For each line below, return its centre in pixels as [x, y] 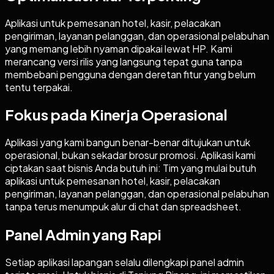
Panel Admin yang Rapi [83, 235]
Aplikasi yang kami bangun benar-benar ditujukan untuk [128, 143]
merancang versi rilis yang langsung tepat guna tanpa [124, 61]
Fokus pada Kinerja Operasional [116, 115]
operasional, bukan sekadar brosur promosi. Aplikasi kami [130, 155]
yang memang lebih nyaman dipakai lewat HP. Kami [119, 48]
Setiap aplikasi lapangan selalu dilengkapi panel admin [124, 262]
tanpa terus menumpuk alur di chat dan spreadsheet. [123, 207]
